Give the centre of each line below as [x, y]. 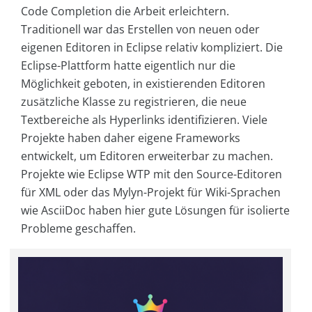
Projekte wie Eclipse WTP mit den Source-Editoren [151, 174]
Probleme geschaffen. [78, 228]
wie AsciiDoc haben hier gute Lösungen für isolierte [155, 210]
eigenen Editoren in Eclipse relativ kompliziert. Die [152, 47]
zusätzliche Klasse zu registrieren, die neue [134, 101]
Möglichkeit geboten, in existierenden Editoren [143, 83]
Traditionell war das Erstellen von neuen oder [140, 29]
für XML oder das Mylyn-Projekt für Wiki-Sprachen [151, 192]
